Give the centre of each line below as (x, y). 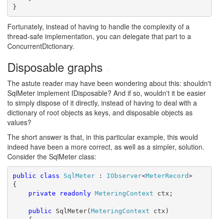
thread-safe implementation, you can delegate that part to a (99, 36)
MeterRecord (167, 175)
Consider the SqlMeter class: (52, 156)
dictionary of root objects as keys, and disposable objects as (100, 112)
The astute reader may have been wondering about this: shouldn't (109, 83)
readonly (75, 193)
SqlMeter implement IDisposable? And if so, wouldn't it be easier (107, 93)
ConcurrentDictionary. (41, 46)
